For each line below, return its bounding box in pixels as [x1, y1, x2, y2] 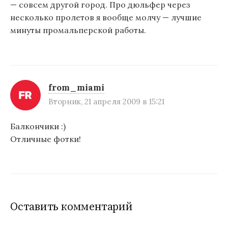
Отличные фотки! [10, 133, 81, 144]
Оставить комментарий [10, 200, 133, 214]
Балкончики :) [10, 121, 66, 131]
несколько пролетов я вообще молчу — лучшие [10, 12, 202, 23]
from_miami [48, 81, 104, 93]
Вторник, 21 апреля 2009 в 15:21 [48, 96, 164, 106]
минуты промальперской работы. [10, 25, 146, 36]
